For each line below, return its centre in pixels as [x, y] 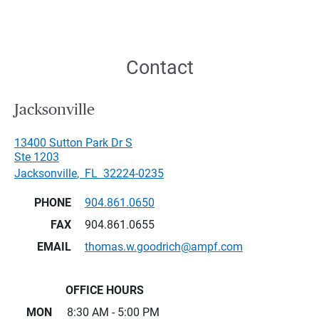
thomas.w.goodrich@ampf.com [164, 247]
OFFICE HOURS [105, 290]
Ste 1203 [37, 157]
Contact [159, 68]
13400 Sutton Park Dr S [73, 143]
